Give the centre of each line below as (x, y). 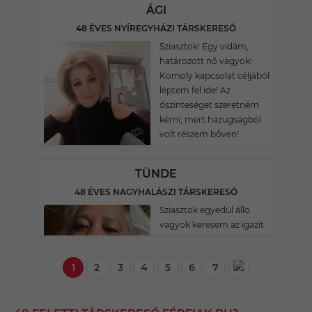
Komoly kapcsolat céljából (214, 76)
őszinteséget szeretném (209, 105)
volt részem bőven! (199, 134)
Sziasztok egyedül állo (205, 210)
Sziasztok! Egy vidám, (204, 46)
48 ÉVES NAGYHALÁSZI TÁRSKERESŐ (156, 192)
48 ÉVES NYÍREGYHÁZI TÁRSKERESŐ (156, 28)
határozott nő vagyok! (206, 61)
